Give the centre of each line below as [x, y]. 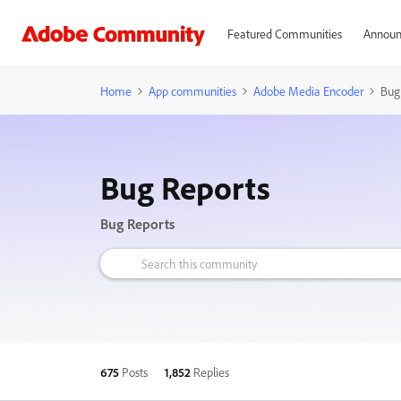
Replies [211, 371]
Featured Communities [284, 34]
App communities [192, 91]
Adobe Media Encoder [308, 91]
